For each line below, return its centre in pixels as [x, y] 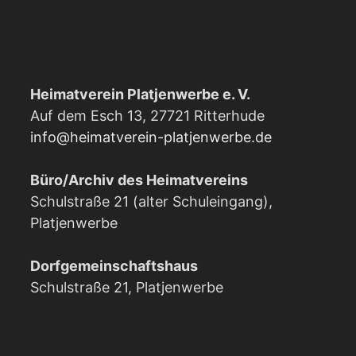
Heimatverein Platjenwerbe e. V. [141, 95]
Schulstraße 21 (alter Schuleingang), [152, 202]
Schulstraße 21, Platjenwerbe [127, 288]
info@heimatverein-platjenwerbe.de [151, 137]
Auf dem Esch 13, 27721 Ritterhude [148, 116]
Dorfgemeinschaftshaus [114, 266]
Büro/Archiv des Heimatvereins [139, 180]
